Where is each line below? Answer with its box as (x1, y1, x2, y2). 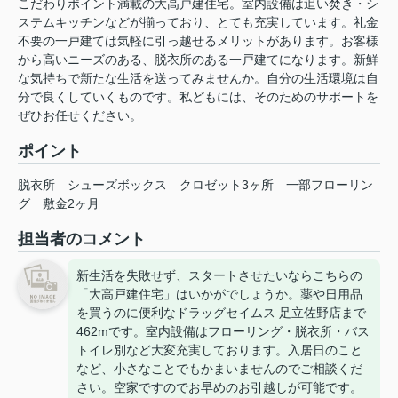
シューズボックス (68, 178, 167, 193)
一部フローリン (286, 178, 373, 193)
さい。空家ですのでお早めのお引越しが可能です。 (76, 380, 362, 395)
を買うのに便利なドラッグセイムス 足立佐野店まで (76, 306, 366, 321)
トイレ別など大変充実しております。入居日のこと (76, 343, 362, 358)
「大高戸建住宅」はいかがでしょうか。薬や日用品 (76, 287, 362, 302)
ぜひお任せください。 (18, 108, 142, 123)
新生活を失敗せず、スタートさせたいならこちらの (76, 268, 362, 283)
